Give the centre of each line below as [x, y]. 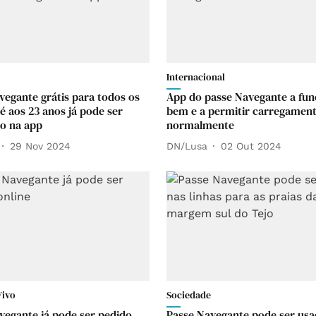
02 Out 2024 [251, 146]
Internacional [196, 77]
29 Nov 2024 [40, 146]
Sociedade [189, 294]
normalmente [200, 125]
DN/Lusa [187, 146]
